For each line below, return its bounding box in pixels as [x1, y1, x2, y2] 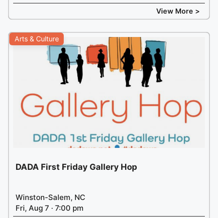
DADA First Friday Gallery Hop [16, 162, 137, 172]
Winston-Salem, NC [16, 193, 85, 202]
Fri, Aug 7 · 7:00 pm [16, 203, 84, 213]
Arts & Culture [14, 34, 59, 43]
